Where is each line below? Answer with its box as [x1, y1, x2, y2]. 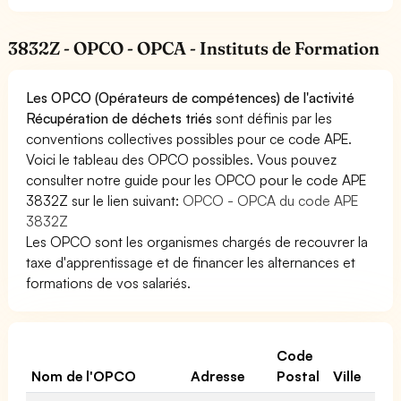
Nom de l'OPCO [31, 366, 137, 385]
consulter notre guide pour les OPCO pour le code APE [26, 170, 367, 189]
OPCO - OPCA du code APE [183, 191, 359, 209]
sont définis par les [212, 108, 333, 127]
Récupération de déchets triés [26, 108, 213, 127]
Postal [277, 366, 320, 385]
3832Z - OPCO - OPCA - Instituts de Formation [8, 37, 380, 59]
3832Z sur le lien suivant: [26, 191, 183, 209]
